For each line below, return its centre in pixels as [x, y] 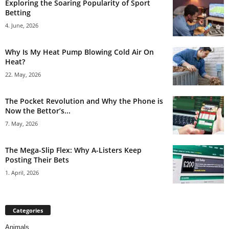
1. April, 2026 [22, 173]
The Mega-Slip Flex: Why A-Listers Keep [73, 150]
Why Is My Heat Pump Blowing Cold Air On [79, 52]
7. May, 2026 [21, 124]
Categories [28, 211]
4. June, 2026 [22, 26]
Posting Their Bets [37, 160]
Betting [18, 13]
